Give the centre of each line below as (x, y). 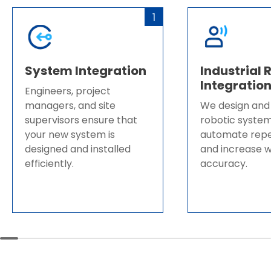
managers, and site (70, 106)
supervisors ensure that (81, 120)
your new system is (70, 135)
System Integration (86, 71)
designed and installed (78, 149)
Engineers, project (68, 91)
